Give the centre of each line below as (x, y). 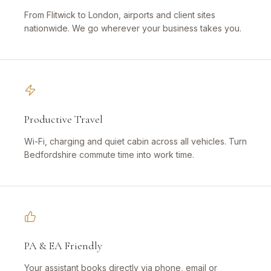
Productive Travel (64, 119)
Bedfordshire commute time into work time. (109, 155)
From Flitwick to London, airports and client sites (120, 15)
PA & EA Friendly (63, 246)
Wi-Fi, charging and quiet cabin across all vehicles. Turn (135, 142)
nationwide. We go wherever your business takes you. (133, 28)
